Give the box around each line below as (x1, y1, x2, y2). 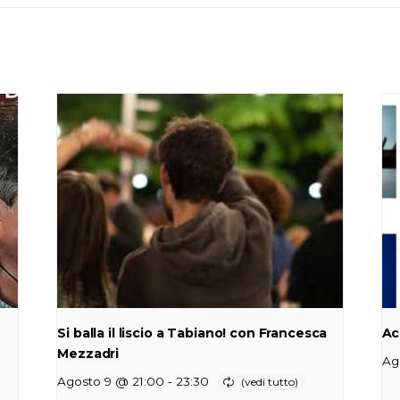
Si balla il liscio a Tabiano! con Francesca (57, 324, 328, 341)
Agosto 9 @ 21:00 (57, 373, 165, 388)
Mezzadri (57, 345, 120, 362)
